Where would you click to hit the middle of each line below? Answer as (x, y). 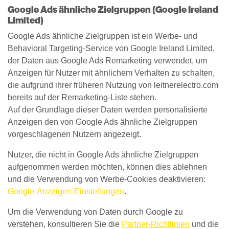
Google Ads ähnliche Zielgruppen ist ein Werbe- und (102, 36)
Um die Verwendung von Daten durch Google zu (95, 212)
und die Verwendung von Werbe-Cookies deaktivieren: (107, 179)
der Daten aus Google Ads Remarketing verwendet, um (107, 61)
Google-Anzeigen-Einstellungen (66, 191)
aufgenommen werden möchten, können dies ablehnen (107, 167)
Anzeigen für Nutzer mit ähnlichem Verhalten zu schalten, (111, 73)
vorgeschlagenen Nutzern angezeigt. (74, 134)
